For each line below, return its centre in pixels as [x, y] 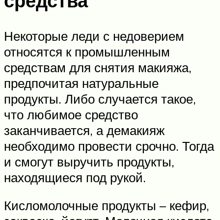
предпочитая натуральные [81, 83]
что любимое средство [71, 114]
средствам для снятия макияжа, [98, 67]
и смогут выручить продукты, [89, 161]
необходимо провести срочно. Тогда [109, 146]
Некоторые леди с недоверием [94, 36]
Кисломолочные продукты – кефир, [107, 206]
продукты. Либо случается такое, [100, 98]
